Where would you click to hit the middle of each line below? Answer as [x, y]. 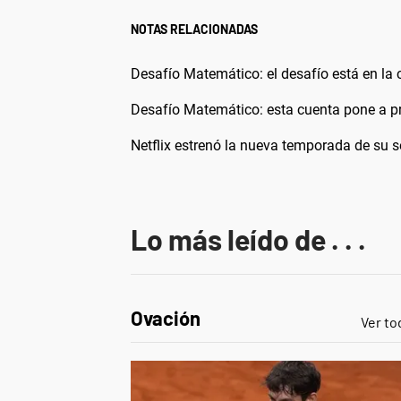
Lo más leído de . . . [248, 239]
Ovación [166, 317]
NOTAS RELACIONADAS [194, 29]
